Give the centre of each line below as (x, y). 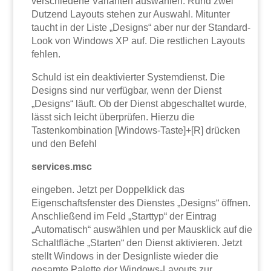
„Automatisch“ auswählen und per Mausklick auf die (142, 230)
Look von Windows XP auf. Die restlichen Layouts (139, 41)
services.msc (62, 167)
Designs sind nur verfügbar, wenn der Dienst (127, 91)
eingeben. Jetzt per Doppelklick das (108, 190)
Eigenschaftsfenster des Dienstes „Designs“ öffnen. (141, 203)
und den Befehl (64, 144)
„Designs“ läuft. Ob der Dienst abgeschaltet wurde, (139, 104)
